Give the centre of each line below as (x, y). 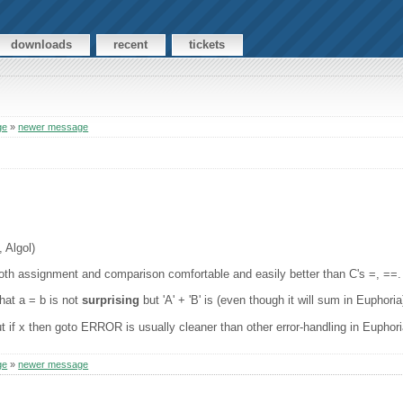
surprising (111, 300)
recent (131, 45)
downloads (42, 45)
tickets (207, 45)
